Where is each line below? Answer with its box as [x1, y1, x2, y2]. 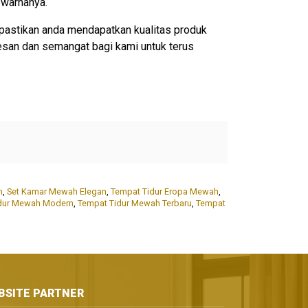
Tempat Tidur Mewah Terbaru [78, 198, 192, 209]
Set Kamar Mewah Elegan [7, 186, 107, 197]
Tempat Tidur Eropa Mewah [111, 186, 219, 197]
